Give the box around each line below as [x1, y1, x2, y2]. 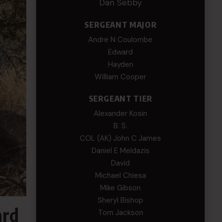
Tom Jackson [98, 208, 143, 218]
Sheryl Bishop [98, 195, 144, 205]
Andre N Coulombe [88, 35, 153, 45]
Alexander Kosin [94, 109, 148, 118]
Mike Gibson [100, 183, 141, 193]
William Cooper [95, 72, 147, 82]
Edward [108, 47, 133, 57]
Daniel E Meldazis [91, 146, 150, 156]
